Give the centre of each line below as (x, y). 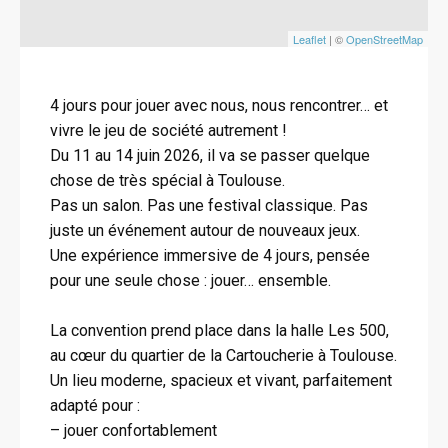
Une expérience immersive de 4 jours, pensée (210, 255)
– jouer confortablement (133, 430)
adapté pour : (95, 405)
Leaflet (309, 39)
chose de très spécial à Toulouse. (167, 180)
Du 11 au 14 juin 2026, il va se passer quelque (210, 155)
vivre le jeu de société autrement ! (168, 130)
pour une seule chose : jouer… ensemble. (190, 280)
